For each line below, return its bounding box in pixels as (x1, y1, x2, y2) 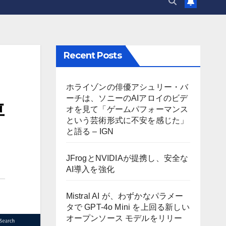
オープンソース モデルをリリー (66, 214, 183, 223)
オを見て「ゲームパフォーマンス (66, 105, 189, 114)
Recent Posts (63, 50, 122, 62)
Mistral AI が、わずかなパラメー (66, 192, 184, 201)
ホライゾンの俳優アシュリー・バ (66, 83, 189, 92)
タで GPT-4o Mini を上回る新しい (66, 203, 190, 212)
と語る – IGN (66, 127, 114, 136)
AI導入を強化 (66, 165, 115, 174)
